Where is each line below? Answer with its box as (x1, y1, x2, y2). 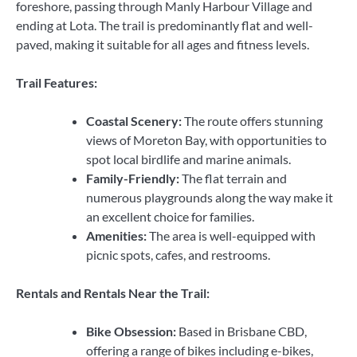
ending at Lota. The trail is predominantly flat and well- (16, 17, 313, 33)
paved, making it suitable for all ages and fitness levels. (16, 36, 309, 52)
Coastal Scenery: (86, 112, 182, 128)
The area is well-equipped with (147, 227, 316, 243)
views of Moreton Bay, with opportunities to (86, 131, 327, 147)
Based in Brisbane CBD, (176, 323, 307, 339)
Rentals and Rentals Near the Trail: (16, 284, 210, 300)
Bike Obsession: (86, 323, 176, 339)
